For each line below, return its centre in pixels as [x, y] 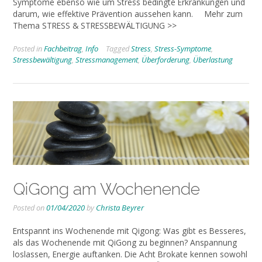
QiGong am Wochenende [106, 189]
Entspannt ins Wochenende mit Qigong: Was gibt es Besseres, [130, 230]
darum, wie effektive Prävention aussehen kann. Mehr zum [128, 13]
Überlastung [213, 60]
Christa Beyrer [120, 207]
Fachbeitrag [63, 49]
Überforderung [166, 60]
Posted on [30, 207]
